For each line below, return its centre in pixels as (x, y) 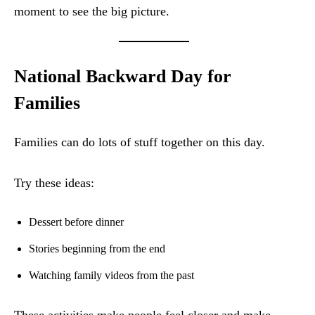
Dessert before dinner (76, 222)
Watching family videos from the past (111, 276)
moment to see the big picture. (92, 12)
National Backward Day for (123, 77)
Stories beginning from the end (97, 249)
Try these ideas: (54, 183)
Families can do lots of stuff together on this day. (140, 142)
